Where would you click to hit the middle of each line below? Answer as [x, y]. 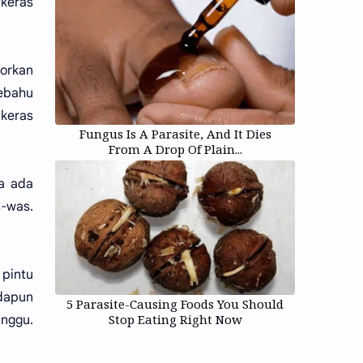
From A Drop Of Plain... [175, 149]
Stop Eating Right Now [175, 320]
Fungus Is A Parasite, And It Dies [175, 133]
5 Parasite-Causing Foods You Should [175, 304]
